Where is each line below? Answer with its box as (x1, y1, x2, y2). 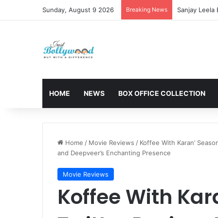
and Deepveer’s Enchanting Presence (57, 149, 171, 157)
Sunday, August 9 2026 (42, 6, 114, 14)
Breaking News (126, 6, 167, 13)
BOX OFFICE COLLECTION (118, 89, 205, 97)
